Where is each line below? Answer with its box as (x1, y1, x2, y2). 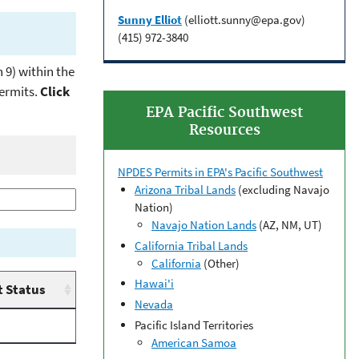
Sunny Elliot (118, 11, 182, 27)
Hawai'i (135, 276, 174, 292)
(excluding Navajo (236, 181, 329, 197)
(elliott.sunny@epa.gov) (182, 11, 305, 27)
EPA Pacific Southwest (146, 103, 303, 122)
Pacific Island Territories (135, 317, 253, 333)
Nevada (135, 296, 173, 313)
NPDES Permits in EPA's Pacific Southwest (118, 163, 323, 179)
